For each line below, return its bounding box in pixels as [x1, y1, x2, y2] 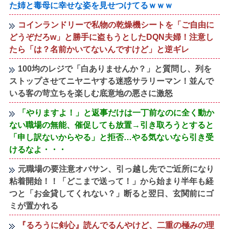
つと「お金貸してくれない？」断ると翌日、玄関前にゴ [9, 189, 214, 198]
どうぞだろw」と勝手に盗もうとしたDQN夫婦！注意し [9, 33, 214, 42]
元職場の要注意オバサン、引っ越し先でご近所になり [18, 165, 215, 174]
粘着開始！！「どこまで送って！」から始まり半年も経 [9, 177, 214, 186]
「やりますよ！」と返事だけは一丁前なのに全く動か [18, 108, 215, 118]
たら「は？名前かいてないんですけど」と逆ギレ [9, 45, 190, 54]
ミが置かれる [9, 201, 59, 211]
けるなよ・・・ [9, 145, 67, 154]
